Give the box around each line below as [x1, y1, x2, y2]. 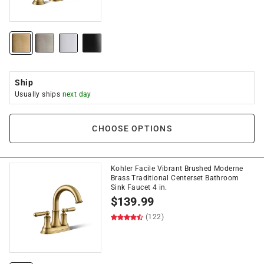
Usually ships [15, 90, 62, 98]
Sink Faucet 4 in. [111, 183, 167, 192]
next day [62, 90, 91, 98]
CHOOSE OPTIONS [92, 124, 172, 133]
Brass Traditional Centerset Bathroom [111, 174, 239, 182]
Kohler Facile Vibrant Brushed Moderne [111, 164, 243, 173]
